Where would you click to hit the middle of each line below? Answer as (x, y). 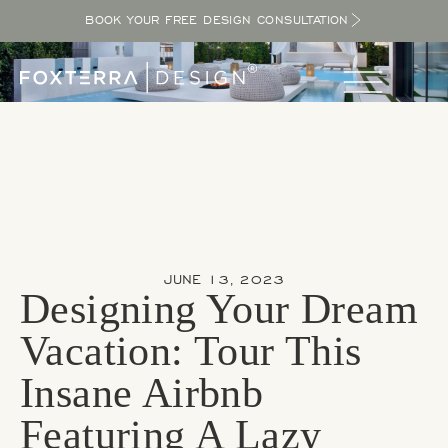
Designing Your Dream (219, 309)
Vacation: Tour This (191, 351)
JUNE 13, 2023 (224, 279)
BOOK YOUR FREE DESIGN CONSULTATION (217, 20)
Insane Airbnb (142, 393)
